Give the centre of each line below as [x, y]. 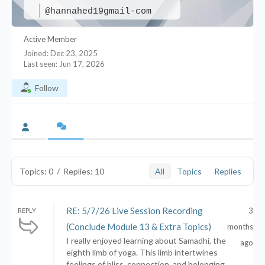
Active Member [50, 39]
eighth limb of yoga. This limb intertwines [142, 252]
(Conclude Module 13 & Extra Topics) [139, 227]
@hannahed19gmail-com [98, 12]
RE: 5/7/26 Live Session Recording [135, 211]
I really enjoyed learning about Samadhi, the [146, 240]
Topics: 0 [36, 171]
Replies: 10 [84, 171]
